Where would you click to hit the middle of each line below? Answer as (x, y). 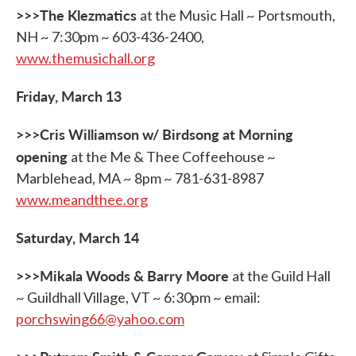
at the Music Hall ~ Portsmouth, (238, 15)
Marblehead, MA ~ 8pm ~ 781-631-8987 (141, 178)
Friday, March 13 (69, 96)
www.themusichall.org (85, 58)
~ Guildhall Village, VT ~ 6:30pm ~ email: (138, 297)
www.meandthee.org (82, 199)
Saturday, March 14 (77, 237)
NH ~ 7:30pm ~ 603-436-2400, (110, 37)
